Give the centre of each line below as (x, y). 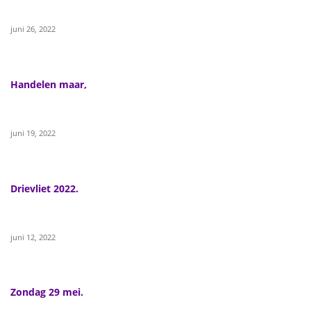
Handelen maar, (49, 85)
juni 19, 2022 (33, 133)
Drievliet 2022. (44, 188)
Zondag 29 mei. (47, 292)
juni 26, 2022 (33, 29)
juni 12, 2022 (33, 237)
